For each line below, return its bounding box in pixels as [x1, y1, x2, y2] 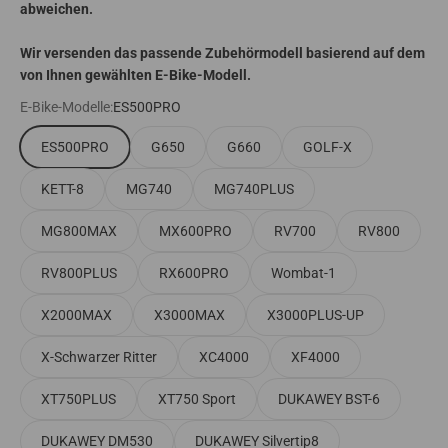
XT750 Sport [158, 390, 236, 407]
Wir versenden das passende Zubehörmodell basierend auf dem [20, 44, 425, 61]
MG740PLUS [214, 180, 294, 197]
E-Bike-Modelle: [20, 98, 113, 115]
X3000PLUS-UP [267, 306, 364, 323]
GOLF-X [303, 138, 352, 155]
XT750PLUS [41, 390, 116, 407]
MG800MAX [41, 222, 117, 239]
